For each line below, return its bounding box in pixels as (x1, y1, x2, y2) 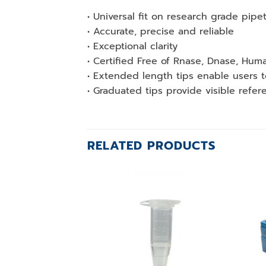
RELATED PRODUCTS (87, 136, 216, 154)
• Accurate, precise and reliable (87, 24, 234, 39)
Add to (201, 195, 224, 206)
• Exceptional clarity (87, 39, 178, 53)
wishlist (200, 203, 225, 214)
